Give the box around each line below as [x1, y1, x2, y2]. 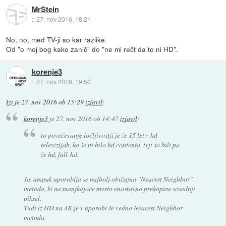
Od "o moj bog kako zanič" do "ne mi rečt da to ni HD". [6, 43, 179, 54]
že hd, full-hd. [41, 149, 79, 159]
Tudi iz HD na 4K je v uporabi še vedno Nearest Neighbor [23, 203, 183, 213]
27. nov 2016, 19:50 [36, 77, 91, 86]
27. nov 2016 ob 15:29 [21, 97, 84, 106]
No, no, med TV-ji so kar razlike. [6, 34, 107, 44]
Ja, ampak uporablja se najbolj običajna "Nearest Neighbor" [23, 174, 193, 184]
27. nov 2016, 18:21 [36, 15, 91, 24]
